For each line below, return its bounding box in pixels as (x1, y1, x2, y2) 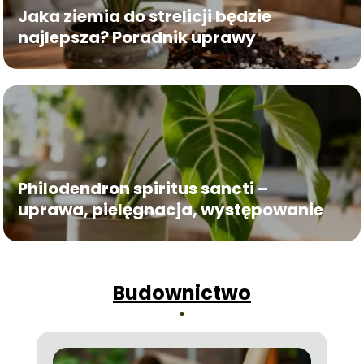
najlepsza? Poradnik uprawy (18, 26, 257, 49)
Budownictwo (113, 279, 251, 307)
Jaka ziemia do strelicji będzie (18, 5, 272, 28)
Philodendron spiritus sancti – (18, 177, 269, 200)
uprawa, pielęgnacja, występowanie (18, 198, 324, 221)
